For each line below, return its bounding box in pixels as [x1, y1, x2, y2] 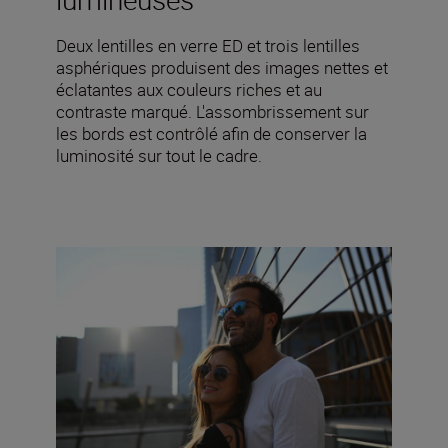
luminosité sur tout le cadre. [56, 143, 262, 167]
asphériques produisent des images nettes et [56, 55, 388, 79]
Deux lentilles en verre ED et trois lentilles [56, 33, 360, 57]
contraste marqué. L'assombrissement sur [56, 99, 369, 123]
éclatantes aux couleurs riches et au [56, 77, 322, 101]
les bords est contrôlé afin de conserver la [56, 121, 367, 145]
